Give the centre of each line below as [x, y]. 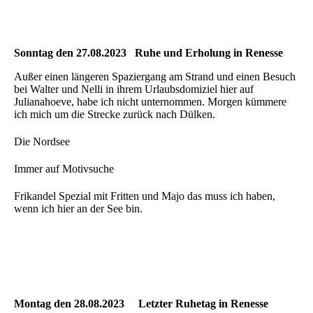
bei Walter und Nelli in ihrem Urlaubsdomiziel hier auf [134, 89]
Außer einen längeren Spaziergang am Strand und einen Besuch [155, 76]
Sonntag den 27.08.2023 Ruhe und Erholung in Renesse [148, 52]
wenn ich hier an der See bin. [78, 208]
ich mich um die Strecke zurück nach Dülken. [115, 114]
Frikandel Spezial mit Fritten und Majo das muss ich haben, [145, 196]
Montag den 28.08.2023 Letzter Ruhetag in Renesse [141, 303]
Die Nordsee [42, 141]
